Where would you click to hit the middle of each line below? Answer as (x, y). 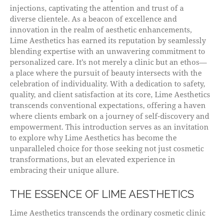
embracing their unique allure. (64, 170)
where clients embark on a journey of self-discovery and (110, 116)
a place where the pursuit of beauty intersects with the (106, 72)
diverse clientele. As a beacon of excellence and (93, 18)
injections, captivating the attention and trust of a (97, 8)
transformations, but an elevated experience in (93, 159)
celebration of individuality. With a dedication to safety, (108, 83)
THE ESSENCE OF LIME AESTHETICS (102, 194)
